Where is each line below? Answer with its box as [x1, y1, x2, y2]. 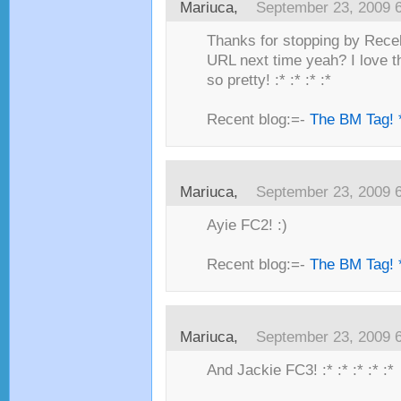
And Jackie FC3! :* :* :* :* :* [207, 362, 394, 379]
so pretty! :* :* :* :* [207, 72, 331, 89]
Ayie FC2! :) [207, 217, 287, 234]
